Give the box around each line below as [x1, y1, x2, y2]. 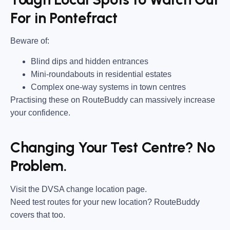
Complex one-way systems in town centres [31, 82, 186, 91]
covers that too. [10, 210, 65, 219]
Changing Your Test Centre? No [10, 139, 215, 157]
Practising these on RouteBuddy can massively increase [10, 95, 215, 104]
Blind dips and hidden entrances [31, 56, 148, 66]
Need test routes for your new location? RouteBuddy [10, 197, 200, 206]
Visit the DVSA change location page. [10, 184, 147, 194]
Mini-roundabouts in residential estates [31, 69, 171, 79]
